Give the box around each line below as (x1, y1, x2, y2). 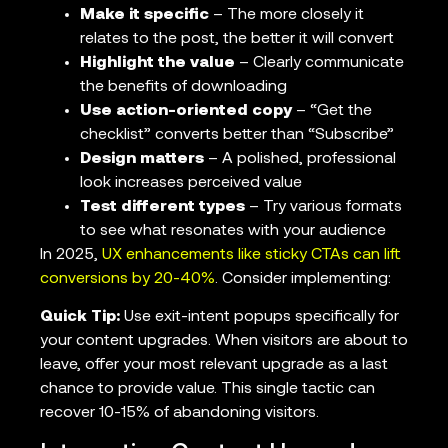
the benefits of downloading (80, 78, 287, 95)
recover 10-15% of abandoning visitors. (40, 405, 319, 422)
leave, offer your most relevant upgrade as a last (40, 357, 388, 374)
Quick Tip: (40, 309, 120, 326)
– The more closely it (209, 6, 364, 23)
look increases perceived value (80, 174, 302, 191)
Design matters (80, 150, 204, 167)
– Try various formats (245, 198, 402, 215)
